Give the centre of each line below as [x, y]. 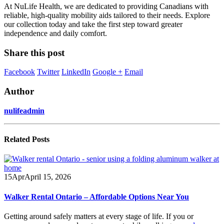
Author [19, 91]
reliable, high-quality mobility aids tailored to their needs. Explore [107, 15]
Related [18, 139]
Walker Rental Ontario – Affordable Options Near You [96, 196]
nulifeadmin [24, 110]
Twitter [48, 72]
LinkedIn [76, 72]
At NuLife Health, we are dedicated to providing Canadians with [106, 6]
